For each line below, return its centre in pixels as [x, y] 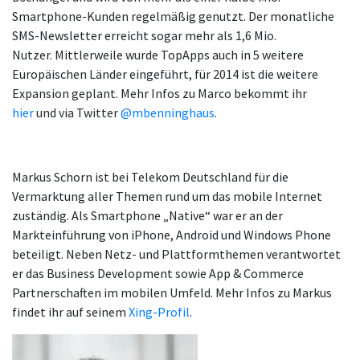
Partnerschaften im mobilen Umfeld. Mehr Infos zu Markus [172, 293]
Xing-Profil [159, 312]
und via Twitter [77, 113]
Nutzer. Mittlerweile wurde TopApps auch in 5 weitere [158, 55]
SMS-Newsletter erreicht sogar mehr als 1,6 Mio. [144, 36]
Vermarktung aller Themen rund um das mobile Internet [167, 196]
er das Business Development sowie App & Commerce [158, 274]
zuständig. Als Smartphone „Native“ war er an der [147, 216]
